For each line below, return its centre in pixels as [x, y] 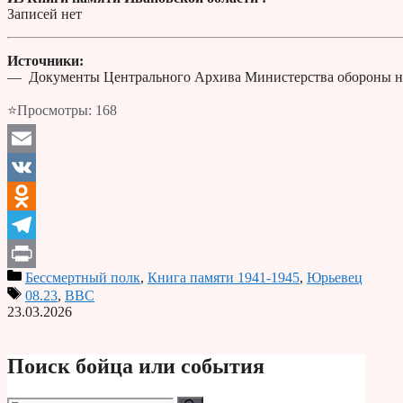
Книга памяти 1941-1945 [224, 278]
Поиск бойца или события [136, 367]
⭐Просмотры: [49, 111]
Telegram [34, 254]
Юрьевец [335, 278]
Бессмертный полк [83, 278]
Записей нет [45, 14]
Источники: [45, 61]
